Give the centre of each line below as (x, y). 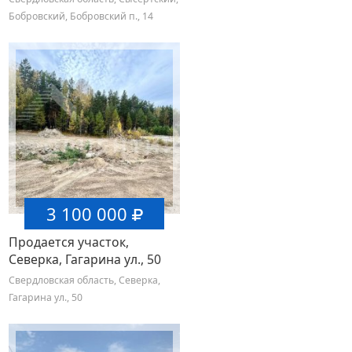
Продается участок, (69, 242)
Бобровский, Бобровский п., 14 (81, 16)
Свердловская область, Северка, (84, 280)
